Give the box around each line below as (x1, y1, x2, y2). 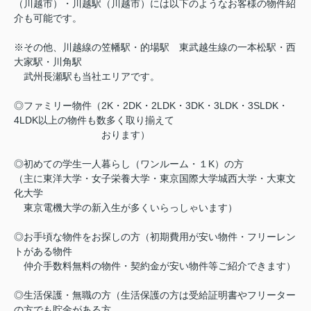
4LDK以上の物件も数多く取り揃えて (14, 115, 174, 126)
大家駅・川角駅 (14, 56, 82, 68)
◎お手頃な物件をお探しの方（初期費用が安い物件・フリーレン (14, 231, 296, 243)
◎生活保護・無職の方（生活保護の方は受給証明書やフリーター (14, 289, 296, 301)
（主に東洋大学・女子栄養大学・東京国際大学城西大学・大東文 (14, 173, 296, 185)
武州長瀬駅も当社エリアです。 (14, 71, 160, 83)
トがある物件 (14, 246, 72, 258)
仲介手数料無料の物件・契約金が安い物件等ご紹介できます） (14, 260, 296, 272)
